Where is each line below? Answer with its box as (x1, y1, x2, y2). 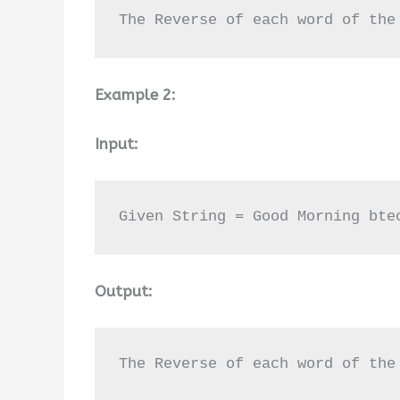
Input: (95, 135, 138, 153)
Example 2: (95, 85, 176, 104)
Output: (95, 281, 153, 300)
